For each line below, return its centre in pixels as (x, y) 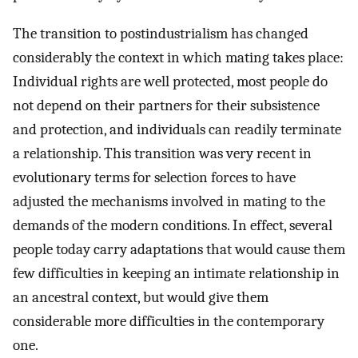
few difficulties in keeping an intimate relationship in (176, 273)
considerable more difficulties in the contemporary (169, 321)
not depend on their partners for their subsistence (166, 105)
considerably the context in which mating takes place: (178, 57)
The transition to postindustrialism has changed (161, 33)
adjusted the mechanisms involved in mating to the (169, 201)
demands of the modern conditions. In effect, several (173, 225)
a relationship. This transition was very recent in (162, 153)
